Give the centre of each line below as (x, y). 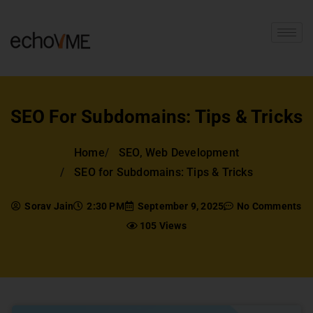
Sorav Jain (49, 206)
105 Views (163, 225)
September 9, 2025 (181, 206)
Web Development (192, 152)
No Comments (269, 206)
